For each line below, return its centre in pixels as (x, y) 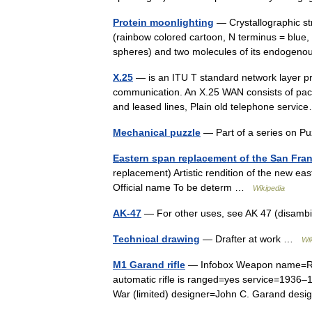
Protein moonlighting (163, 22)
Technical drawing (156, 239)
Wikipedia (269, 188)
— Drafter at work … (251, 239)
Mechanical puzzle (157, 132)
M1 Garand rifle (149, 265)
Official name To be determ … (183, 187)
